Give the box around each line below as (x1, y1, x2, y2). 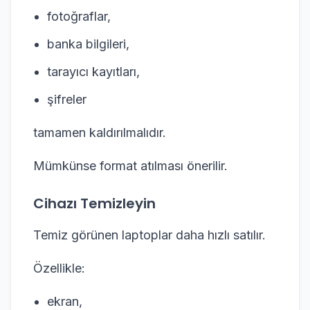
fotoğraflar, (47, 9, 111, 24)
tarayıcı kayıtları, (47, 64, 140, 79)
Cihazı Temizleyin (33, 194, 156, 213)
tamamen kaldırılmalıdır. (33, 125, 166, 140)
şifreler (47, 92, 86, 107)
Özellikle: (33, 261, 85, 275)
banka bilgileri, (47, 37, 129, 51)
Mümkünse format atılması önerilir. (33, 158, 228, 173)
